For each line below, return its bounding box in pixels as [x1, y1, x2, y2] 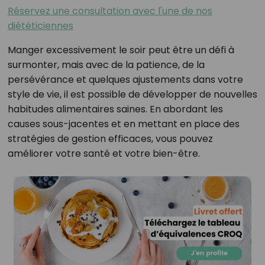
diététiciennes [7, 19, 73, 33]
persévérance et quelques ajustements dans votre [7, 73, 243, 87]
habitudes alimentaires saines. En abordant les [7, 102, 223, 117]
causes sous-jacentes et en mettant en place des [7, 117, 240, 131]
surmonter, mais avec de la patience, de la [7, 58, 205, 72]
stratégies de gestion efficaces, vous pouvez [7, 132, 213, 146]
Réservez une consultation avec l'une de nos [7, 4, 212, 18]
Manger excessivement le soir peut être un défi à [7, 43, 234, 57]
